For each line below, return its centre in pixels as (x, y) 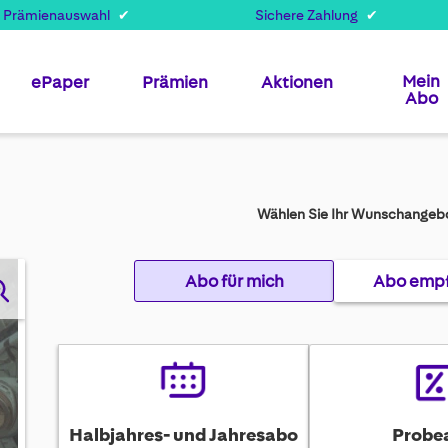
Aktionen (297, 82)
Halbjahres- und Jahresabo (183, 435)
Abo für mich (234, 281)
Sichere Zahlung (306, 15)
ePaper (60, 82)
